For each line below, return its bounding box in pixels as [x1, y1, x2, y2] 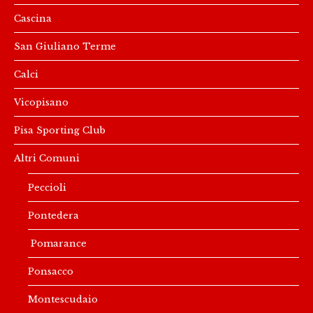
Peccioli [28, 181, 66, 193]
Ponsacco [28, 265, 73, 277]
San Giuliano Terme [14, 40, 116, 52]
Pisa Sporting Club [14, 124, 105, 136]
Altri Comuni [14, 152, 80, 163]
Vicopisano [14, 96, 68, 108]
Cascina [14, 12, 52, 24]
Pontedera [28, 209, 79, 221]
